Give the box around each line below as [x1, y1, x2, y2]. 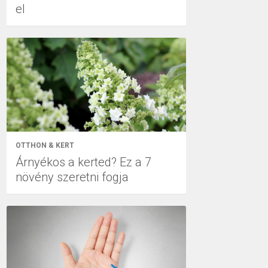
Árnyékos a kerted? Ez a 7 [16, 155, 151, 169]
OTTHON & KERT [16, 141, 74, 150]
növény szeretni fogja [16, 170, 129, 184]
